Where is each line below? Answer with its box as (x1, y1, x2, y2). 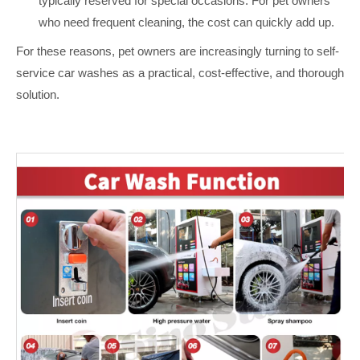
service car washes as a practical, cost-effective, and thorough (16, 66, 344, 80)
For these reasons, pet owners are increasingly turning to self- (16, 44, 339, 58)
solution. (16, 88, 59, 101)
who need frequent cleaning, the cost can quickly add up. (39, 15, 334, 29)
